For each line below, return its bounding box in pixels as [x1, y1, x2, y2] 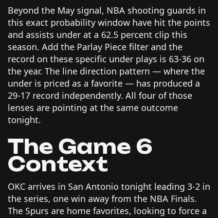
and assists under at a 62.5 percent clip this [8, 28, 187, 40]
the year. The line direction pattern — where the [8, 65, 205, 77]
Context [8, 151, 108, 176]
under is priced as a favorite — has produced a [8, 77, 200, 89]
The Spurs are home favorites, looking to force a [8, 204, 207, 217]
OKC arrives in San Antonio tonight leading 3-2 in [8, 180, 210, 192]
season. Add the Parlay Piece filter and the [8, 40, 182, 53]
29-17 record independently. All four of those [8, 89, 192, 101]
